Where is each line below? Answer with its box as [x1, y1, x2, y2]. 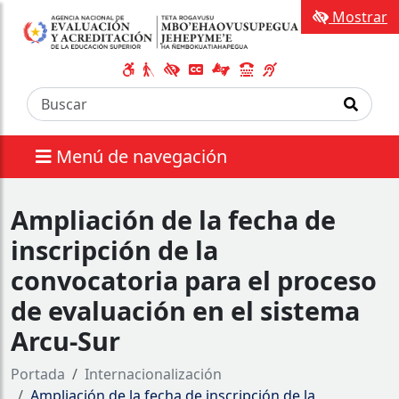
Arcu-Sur [11, 322, 120, 358]
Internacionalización [85, 363, 222, 384]
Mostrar [329, 7, 387, 27]
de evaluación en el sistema [11, 292, 360, 328]
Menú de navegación [56, 143, 227, 168]
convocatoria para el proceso [11, 262, 377, 297]
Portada [11, 363, 65, 384]
